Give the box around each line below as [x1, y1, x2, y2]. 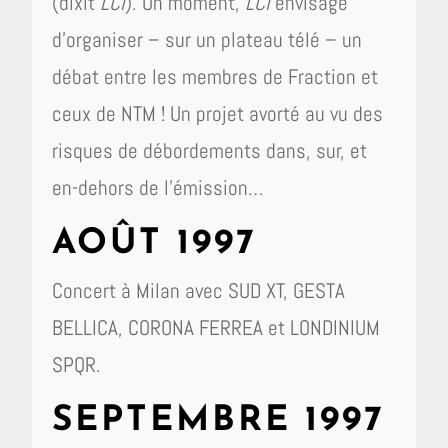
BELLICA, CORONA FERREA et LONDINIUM [52, 313, 381, 341]
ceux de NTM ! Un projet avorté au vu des [52, 99, 384, 127]
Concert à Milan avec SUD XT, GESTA [52, 276, 346, 304]
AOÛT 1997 [52, 226, 258, 262]
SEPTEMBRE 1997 [52, 403, 386, 439]
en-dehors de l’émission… [52, 173, 264, 201]
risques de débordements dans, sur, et [52, 136, 368, 164]
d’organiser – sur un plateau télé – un [52, 25, 363, 53]
